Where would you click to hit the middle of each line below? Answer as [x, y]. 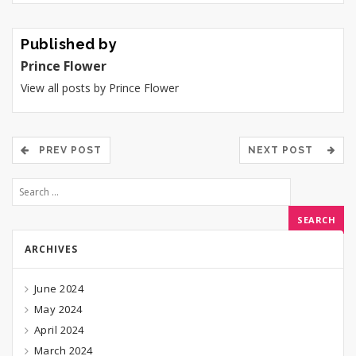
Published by [69, 44]
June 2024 [58, 288]
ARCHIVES [51, 249]
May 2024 [58, 310]
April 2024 [59, 330]
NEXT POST [285, 150]
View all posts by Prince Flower [100, 88]
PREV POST [66, 150]
